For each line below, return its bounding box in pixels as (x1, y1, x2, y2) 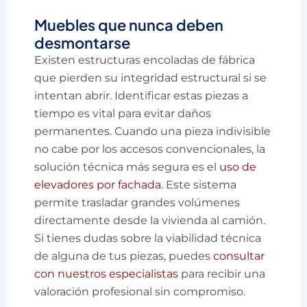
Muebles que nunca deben (34, 15, 224, 35)
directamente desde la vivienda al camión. (34, 214, 266, 228)
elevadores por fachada (34, 178, 162, 192)
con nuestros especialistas (34, 267, 179, 281)
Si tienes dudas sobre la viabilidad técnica (34, 232, 262, 245)
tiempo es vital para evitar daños (34, 107, 212, 121)
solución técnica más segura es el (34, 160, 220, 174)
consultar (213, 249, 265, 263)
